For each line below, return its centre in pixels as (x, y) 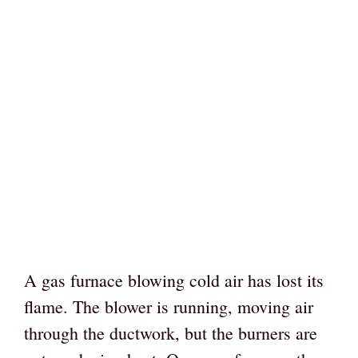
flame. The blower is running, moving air (169, 306)
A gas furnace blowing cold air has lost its (174, 280)
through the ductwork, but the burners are (171, 332)
